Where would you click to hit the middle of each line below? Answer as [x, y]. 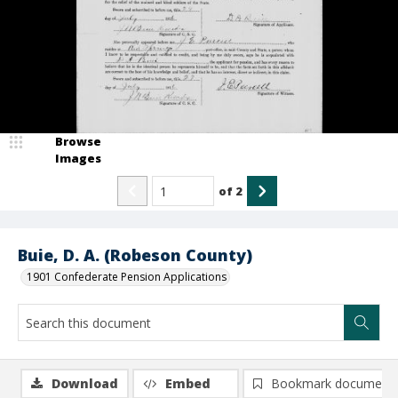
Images [78, 158]
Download [85, 383]
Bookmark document [332, 383]
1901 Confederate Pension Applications [127, 277]
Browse [78, 141]
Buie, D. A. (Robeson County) [135, 255]
